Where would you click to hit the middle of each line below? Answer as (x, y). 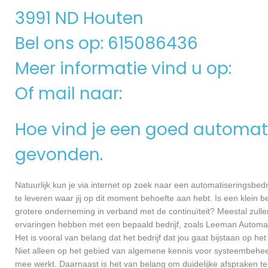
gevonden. (59, 155)
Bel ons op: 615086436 (106, 43)
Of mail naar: (71, 94)
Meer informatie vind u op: (125, 68)
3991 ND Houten (79, 18)
